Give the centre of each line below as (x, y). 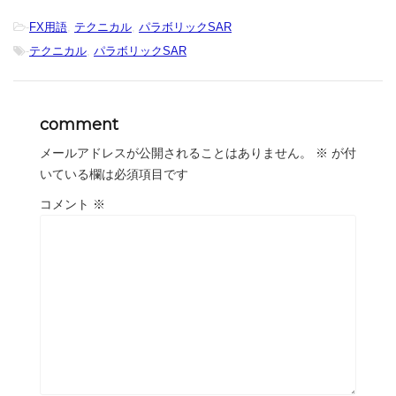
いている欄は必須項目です (114, 174)
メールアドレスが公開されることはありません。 (176, 152)
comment (79, 124)
